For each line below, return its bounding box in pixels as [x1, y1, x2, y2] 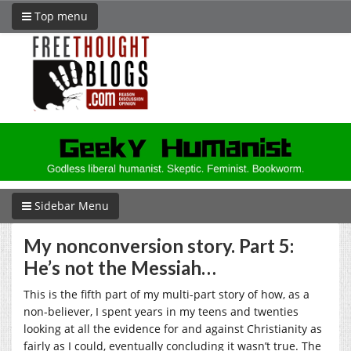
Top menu [31, 9, 88, 24]
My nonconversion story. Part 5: [24, 233, 294, 257]
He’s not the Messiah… [24, 255, 216, 279]
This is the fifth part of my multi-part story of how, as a [24, 286, 309, 302]
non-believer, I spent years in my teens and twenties [24, 303, 299, 319]
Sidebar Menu [31, 197, 109, 213]
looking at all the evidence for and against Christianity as [24, 320, 322, 336]
